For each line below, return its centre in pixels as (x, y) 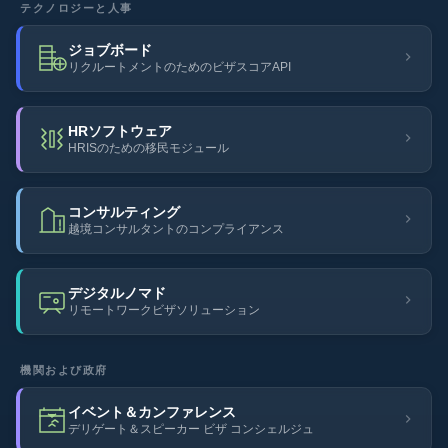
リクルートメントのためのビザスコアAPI (179, 67)
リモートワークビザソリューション (164, 310)
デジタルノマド (117, 293)
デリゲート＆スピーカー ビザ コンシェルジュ (191, 429)
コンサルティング (124, 212)
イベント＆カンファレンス (152, 412)
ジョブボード (110, 50)
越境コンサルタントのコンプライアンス (176, 229)
